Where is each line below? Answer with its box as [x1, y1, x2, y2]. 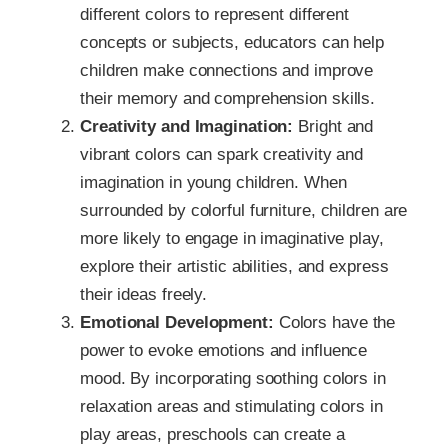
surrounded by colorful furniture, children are [80, 201, 408, 221]
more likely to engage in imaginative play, [80, 229, 384, 249]
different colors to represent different [80, 5, 350, 25]
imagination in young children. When [80, 173, 347, 193]
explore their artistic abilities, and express [80, 257, 389, 277]
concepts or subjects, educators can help [80, 33, 384, 53]
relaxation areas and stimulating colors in [80, 397, 383, 417]
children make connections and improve [80, 61, 374, 81]
